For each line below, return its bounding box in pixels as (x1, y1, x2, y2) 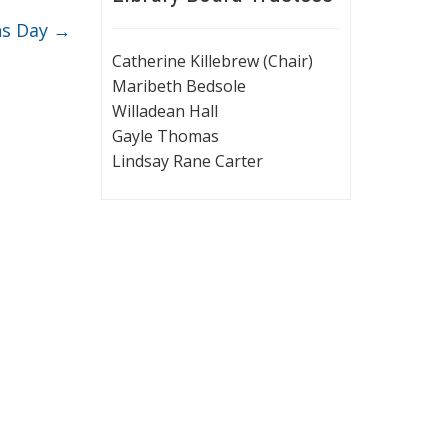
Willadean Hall (112, 99, 218, 122)
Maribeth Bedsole (112, 74, 246, 97)
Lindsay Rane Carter (112, 149, 263, 172)
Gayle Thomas (112, 124, 219, 147)
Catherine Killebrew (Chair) (112, 49, 313, 72)
